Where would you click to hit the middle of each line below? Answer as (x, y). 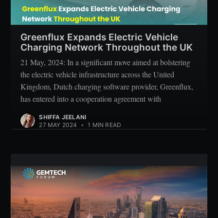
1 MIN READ (104, 125)
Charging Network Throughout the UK (107, 47)
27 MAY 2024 (58, 125)
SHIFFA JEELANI (63, 117)
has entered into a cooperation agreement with (91, 99)
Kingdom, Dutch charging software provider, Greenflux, (107, 87)
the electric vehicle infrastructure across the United (98, 74)
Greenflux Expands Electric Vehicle (100, 37)
